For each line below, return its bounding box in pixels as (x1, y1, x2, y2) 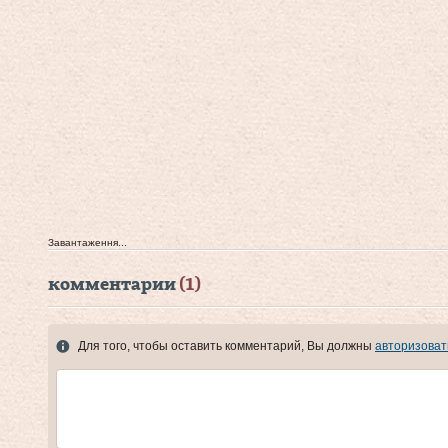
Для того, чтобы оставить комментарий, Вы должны (78, 338, 375, 353)
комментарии (48, 275, 179, 294)
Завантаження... (48, 236, 127, 248)
